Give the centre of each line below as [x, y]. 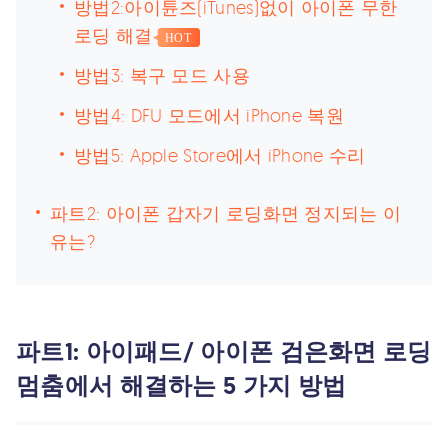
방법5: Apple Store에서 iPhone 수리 [220, 155]
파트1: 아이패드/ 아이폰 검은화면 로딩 [224, 351]
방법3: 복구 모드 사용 [162, 75]
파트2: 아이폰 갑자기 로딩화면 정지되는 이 [226, 213]
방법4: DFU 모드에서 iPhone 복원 [209, 115]
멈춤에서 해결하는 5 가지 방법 [181, 385]
